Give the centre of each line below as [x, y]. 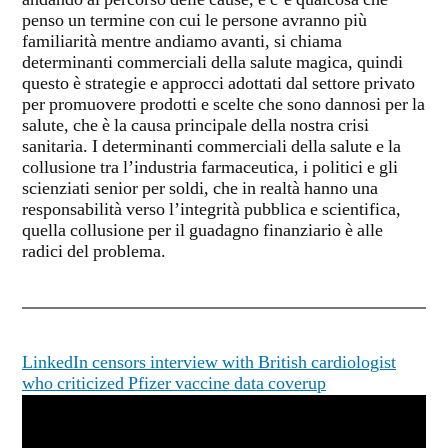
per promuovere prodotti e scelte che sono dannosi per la [223, 105]
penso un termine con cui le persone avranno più [194, 21]
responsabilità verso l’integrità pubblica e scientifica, [211, 210]
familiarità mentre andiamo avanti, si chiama [182, 42]
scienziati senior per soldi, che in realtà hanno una [200, 189]
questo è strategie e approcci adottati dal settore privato [218, 84]
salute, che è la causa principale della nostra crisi [195, 126]
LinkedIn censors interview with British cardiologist [209, 363]
